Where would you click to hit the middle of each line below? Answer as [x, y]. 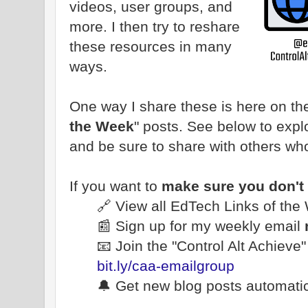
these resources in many [151, 46]
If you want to [113, 186]
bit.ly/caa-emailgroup [166, 265]
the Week [102, 126]
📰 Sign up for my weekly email [201, 225]
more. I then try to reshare [155, 26]
